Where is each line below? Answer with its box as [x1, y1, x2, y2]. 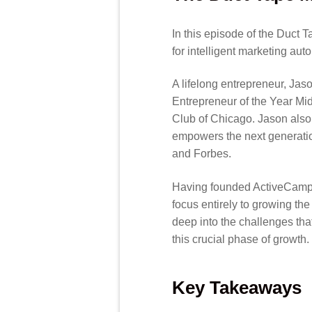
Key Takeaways [172, 277, 302, 297]
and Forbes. [172, 148, 231, 160]
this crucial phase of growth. [172, 233, 309, 246]
